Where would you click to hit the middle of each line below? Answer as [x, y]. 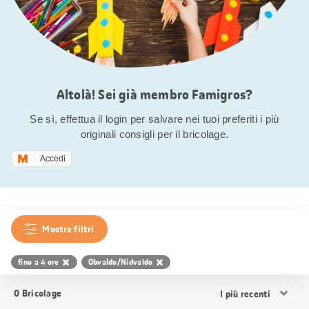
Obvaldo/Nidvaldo [120, 262]
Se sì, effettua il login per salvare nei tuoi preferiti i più [154, 119]
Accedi [53, 159]
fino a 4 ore [39, 262]
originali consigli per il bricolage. [154, 134]
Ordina [233, 285]
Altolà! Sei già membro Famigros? [154, 94]
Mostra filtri [68, 229]
